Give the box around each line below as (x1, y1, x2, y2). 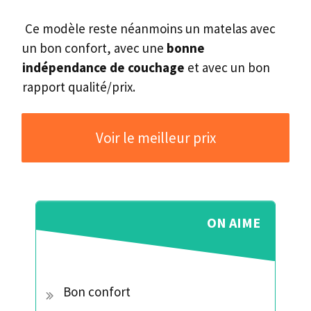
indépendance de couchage (22, 59, 185, 76)
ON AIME (207, 214, 260, 232)
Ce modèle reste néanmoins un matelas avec (22, 20, 276, 37)
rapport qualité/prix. (22, 78, 135, 96)
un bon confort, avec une (22, 40, 167, 57)
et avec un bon (185, 59, 270, 76)
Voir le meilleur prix (95, 128, 216, 148)
